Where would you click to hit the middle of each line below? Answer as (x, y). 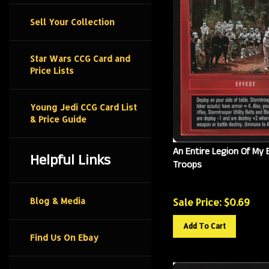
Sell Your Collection (72, 22)
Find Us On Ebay (64, 237)
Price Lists (52, 71)
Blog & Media (58, 201)
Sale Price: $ (201, 198)
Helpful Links (70, 160)
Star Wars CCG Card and (80, 59)
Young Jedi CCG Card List (83, 107)
